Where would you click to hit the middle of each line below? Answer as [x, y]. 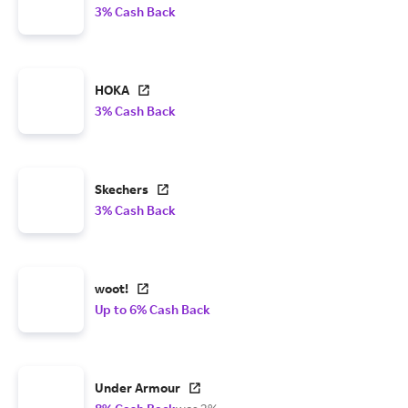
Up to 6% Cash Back [153, 310]
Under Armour [138, 388]
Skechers [122, 189]
